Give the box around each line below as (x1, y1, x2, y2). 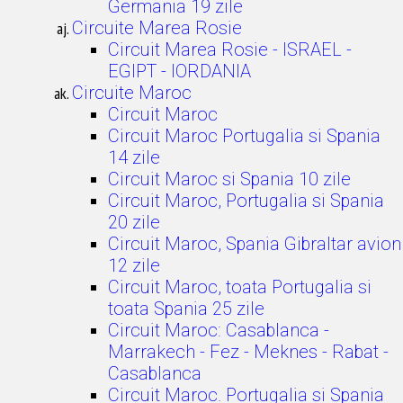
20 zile (108, 211, 160, 233)
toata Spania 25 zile (108, 298, 264, 319)
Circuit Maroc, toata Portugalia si (108, 276, 372, 298)
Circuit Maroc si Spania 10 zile (108, 168, 351, 190)
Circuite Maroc (72, 82, 192, 103)
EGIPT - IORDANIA (108, 60, 251, 82)
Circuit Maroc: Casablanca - (108, 319, 329, 341)
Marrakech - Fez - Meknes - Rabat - (108, 341, 389, 363)
